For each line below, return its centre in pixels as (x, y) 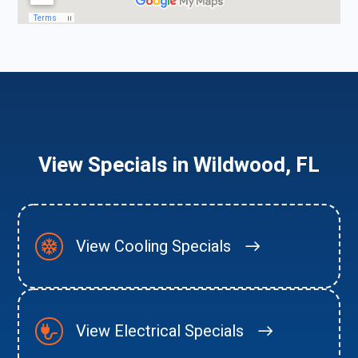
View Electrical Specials (160, 331)
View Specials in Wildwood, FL (179, 165)
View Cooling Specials (154, 246)
